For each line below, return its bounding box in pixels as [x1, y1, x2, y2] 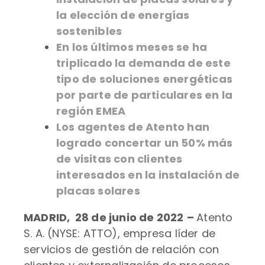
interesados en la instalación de [56, 167, 240, 182]
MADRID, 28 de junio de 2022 [24, 210, 184, 225]
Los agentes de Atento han [56, 119, 209, 134]
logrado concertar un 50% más [56, 135, 233, 150]
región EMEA [56, 104, 126, 118]
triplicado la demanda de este [56, 56, 231, 70]
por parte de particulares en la [56, 88, 233, 102]
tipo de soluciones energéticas [56, 72, 232, 86]
